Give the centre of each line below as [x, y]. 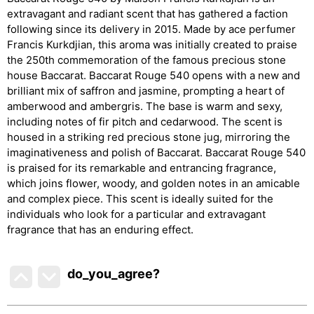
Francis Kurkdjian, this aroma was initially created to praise [152, 44]
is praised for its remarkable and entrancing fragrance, [142, 168]
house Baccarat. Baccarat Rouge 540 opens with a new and [153, 75]
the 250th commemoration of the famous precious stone [146, 60]
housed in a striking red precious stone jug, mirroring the [149, 137]
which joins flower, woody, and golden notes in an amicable [153, 183]
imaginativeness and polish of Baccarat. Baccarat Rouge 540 [156, 152]
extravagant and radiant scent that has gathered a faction [148, 13]
